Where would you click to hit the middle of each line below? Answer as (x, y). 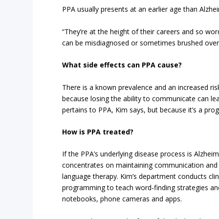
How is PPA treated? (98, 131)
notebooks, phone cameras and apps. (122, 199)
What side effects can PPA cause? (122, 65)
